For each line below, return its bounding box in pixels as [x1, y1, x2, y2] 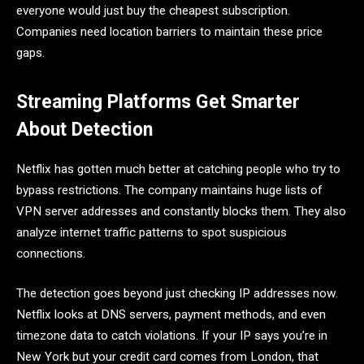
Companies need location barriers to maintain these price [16, 24, 323, 40]
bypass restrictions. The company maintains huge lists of [16, 182, 323, 197]
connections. [16, 245, 85, 261]
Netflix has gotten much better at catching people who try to [16, 161, 340, 176]
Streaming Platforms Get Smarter [16, 91, 300, 114]
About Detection [16, 119, 153, 141]
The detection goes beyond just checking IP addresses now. [16, 286, 338, 301]
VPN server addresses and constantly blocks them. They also [16, 203, 346, 219]
